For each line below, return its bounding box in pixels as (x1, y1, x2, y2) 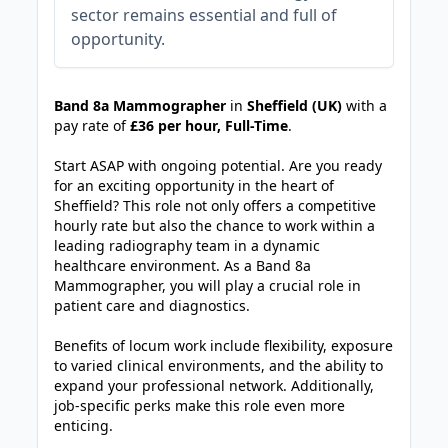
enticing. (54, 416, 114, 435)
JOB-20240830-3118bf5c (54, 76, 214, 95)
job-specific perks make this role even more (54, 396, 346, 415)
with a (342, 96, 388, 115)
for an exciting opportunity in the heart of (54, 176, 335, 195)
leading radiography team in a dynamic (54, 236, 321, 255)
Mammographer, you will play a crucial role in (54, 276, 362, 295)
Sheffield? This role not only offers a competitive (54, 196, 377, 215)
